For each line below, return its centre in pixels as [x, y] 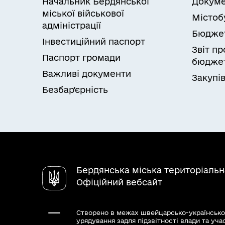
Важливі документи [87, 73]
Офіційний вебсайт [119, 182]
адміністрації [72, 25]
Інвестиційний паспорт [94, 41]
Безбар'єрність [75, 89]
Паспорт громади [81, 57]
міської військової [83, 13]
